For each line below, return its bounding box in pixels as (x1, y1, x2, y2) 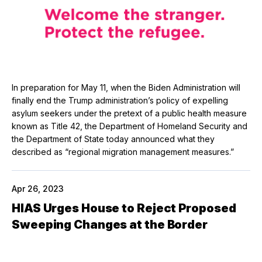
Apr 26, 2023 (12, 184, 64, 194)
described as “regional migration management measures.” (12, 147, 234, 157)
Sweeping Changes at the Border (12, 218, 208, 232)
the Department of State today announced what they (12, 134, 215, 144)
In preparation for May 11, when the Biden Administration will (12, 82, 240, 93)
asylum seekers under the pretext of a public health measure (12, 108, 247, 119)
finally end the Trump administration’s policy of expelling (12, 95, 228, 106)
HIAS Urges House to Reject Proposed (12, 201, 236, 216)
